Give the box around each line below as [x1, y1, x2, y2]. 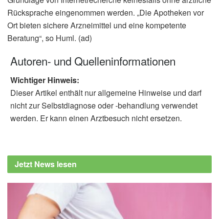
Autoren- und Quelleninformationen [10, 53, 175, 69]
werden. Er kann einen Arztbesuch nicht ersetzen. [10, 112, 182, 124]
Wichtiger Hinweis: [10, 74, 79, 86]
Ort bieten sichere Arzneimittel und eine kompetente [7, 19, 186, 31]
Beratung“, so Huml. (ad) [7, 32, 92, 44]
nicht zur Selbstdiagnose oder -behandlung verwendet [10, 99, 197, 111]
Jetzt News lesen [15, 158, 77, 170]
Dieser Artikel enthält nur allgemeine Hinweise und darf [10, 87, 201, 98]
